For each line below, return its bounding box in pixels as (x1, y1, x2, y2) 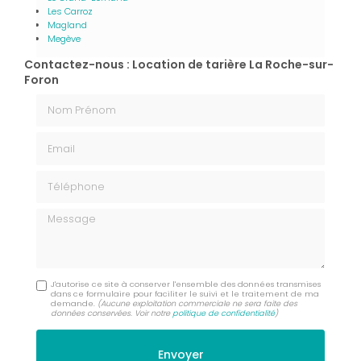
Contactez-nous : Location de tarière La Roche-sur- (24, 56, 334, 73)
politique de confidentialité (172, 307, 276, 318)
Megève (48, 31, 81, 45)
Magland (48, 18, 87, 31)
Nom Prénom (35, 93, 111, 110)
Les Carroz (48, 4, 93, 18)
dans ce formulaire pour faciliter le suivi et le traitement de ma (51, 288, 320, 299)
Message (35, 206, 89, 223)
